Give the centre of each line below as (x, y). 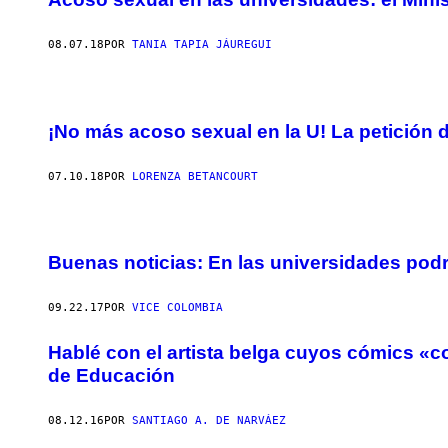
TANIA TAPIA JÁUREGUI (202, 45)
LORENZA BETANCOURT (195, 176)
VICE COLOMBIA (177, 308)
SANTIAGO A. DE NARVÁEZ (209, 420)
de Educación (111, 375)
